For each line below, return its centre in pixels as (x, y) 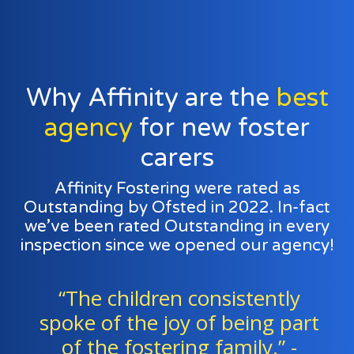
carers (177, 158)
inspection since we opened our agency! (177, 245)
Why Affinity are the (151, 98)
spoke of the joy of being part (177, 322)
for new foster (221, 128)
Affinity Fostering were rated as (177, 188)
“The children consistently (177, 298)
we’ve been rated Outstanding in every (177, 226)
